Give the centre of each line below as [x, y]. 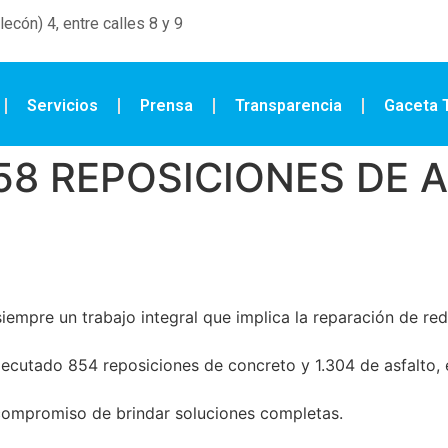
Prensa [166, 106]
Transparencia [288, 106]
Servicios [62, 106]
